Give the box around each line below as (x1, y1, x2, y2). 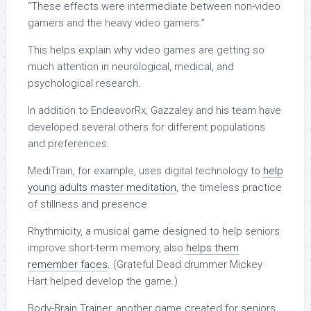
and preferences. (28, 137, 112, 151)
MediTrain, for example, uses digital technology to (28, 165, 263, 178)
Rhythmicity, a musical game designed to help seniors (28, 225, 280, 238)
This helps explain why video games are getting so (28, 44, 264, 57)
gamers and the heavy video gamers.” (28, 17, 205, 30)
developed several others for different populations (28, 121, 265, 134)
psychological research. (28, 77, 144, 90)
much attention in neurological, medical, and (28, 60, 234, 74)
